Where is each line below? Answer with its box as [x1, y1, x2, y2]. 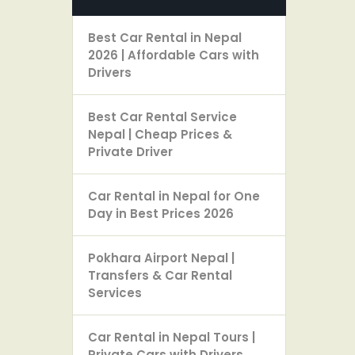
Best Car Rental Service [88, 108, 237, 125]
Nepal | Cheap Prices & [88, 125, 232, 143]
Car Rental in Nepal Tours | [88, 328, 255, 345]
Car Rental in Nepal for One [88, 187, 260, 204]
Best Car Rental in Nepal [88, 29, 242, 46]
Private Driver [88, 143, 173, 160]
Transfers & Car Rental [88, 266, 232, 284]
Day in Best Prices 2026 [88, 204, 234, 222]
